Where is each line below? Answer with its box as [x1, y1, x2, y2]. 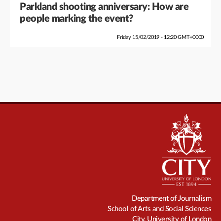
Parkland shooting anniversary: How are [20, 1, 188, 12]
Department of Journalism [132, 194, 211, 202]
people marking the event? [20, 13, 133, 24]
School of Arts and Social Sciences [108, 205, 211, 213]
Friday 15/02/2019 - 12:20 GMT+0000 [115, 34, 204, 40]
